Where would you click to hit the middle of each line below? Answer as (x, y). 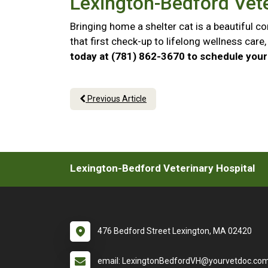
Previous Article (116, 99)
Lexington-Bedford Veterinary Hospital (162, 168)
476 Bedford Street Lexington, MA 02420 (175, 231)
